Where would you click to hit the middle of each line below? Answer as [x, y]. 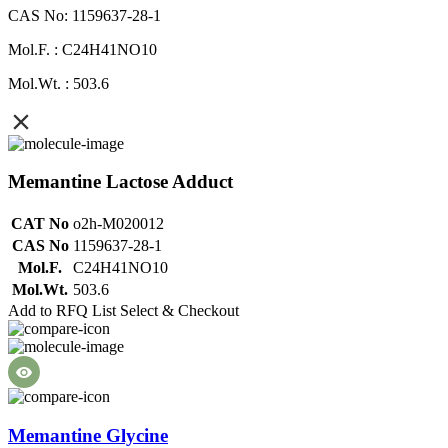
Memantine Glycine [88, 435]
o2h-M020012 [118, 223]
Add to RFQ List [62, 310]
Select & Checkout [179, 310]
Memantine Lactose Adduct [120, 182]
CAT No [40, 223]
